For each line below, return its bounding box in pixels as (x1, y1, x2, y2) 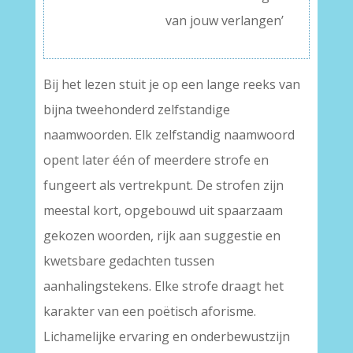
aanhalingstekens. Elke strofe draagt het (43, 277, 284, 295)
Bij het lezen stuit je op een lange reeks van (43, 76, 300, 93)
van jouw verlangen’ (165, 12, 284, 29)
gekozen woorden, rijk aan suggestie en (43, 227, 281, 244)
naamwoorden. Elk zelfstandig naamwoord (43, 126, 295, 143)
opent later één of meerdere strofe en (43, 151, 269, 169)
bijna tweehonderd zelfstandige (43, 101, 230, 118)
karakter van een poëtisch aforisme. (43, 303, 256, 320)
